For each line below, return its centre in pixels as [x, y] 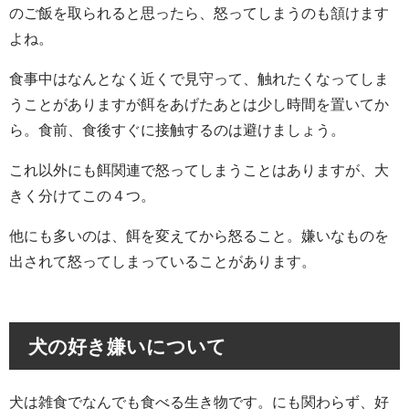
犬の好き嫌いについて [127, 346]
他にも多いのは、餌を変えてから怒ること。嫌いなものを [199, 236]
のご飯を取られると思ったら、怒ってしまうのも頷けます [199, 13]
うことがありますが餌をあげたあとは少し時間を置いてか [199, 105]
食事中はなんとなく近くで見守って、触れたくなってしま [199, 79]
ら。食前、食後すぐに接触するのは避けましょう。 [177, 130]
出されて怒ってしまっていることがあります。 [163, 262]
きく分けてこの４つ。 [82, 196]
